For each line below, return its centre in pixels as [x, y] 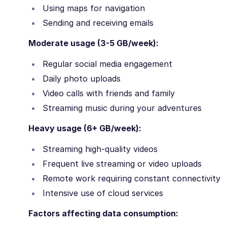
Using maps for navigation [94, 8]
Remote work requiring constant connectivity [131, 179]
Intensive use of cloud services [103, 193]
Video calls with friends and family [109, 93]
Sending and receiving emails [98, 23]
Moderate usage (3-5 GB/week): [93, 43]
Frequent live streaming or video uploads [122, 164]
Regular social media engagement [107, 64]
